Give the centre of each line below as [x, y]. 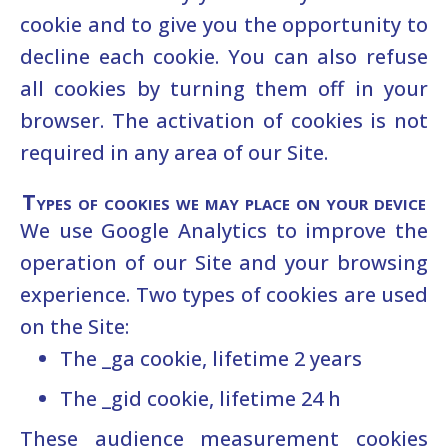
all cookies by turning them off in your [224, 88]
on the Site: [74, 326]
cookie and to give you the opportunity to [224, 24]
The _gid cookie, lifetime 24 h [200, 398]
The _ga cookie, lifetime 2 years [211, 358]
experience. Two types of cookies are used [224, 294]
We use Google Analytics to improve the [224, 230]
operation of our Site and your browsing [224, 262]
